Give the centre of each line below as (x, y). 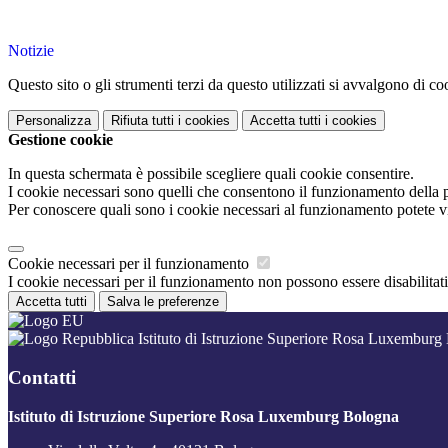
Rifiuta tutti (142, 121)
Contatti (42, 377)
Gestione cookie (60, 140)
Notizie (31, 51)
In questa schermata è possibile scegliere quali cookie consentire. (211, 174)
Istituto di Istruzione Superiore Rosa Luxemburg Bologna (203, 416)
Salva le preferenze (163, 302)
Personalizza (53, 121)
